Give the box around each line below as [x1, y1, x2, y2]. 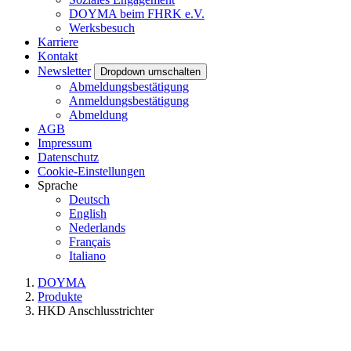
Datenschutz [38, 150, 99, 164]
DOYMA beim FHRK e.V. [69, 7, 204, 20]
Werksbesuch [69, 21, 135, 34]
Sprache [38, 179, 78, 192]
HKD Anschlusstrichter [38, 304, 154, 317]
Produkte [38, 290, 82, 303]
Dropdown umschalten [100, 66, 201, 78]
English [69, 207, 107, 220]
